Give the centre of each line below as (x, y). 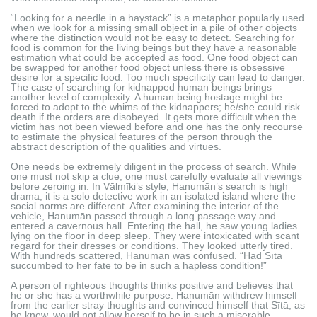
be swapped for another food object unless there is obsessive (148, 67)
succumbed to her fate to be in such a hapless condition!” (139, 265)
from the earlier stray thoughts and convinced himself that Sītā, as (158, 305)
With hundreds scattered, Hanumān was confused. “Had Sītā (146, 255)
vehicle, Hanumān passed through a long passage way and (143, 215)
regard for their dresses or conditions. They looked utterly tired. (152, 245)
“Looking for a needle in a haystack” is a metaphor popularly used (157, 17)
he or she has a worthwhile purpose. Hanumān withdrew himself (154, 295)
